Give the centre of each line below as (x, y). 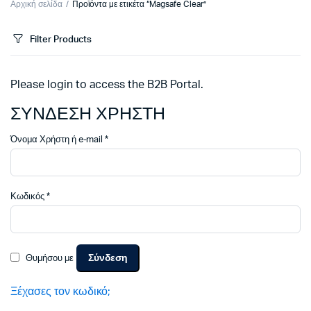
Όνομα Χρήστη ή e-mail (58, 140)
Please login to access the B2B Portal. (107, 85)
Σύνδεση (108, 258)
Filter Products (61, 40)
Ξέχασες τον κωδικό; (61, 292)
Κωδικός (28, 197)
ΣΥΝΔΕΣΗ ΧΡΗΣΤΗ (88, 114)
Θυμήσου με (49, 258)
